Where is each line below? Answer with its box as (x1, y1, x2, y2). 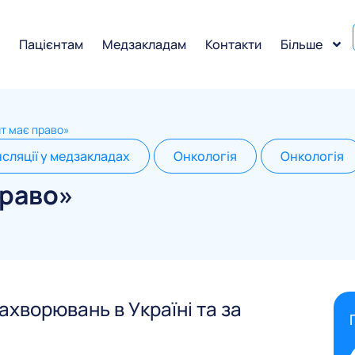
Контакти (205, 35, 262, 53)
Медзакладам (102, 35, 187, 53)
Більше (281, 35, 323, 53)
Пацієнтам (19, 35, 84, 53)
